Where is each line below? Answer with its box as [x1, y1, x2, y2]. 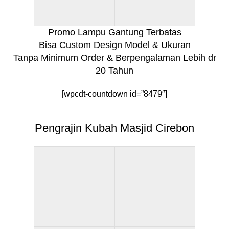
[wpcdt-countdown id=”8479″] [62, 89, 167, 98]
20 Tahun [96, 65, 133, 76]
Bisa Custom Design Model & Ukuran [38, 39, 191, 50]
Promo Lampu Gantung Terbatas [48, 27, 181, 37]
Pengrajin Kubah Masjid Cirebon [35, 121, 194, 134]
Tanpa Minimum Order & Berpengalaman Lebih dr [13, 52, 216, 63]
